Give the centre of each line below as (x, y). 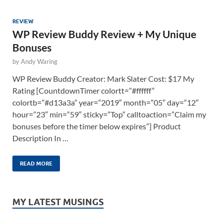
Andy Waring (39, 61)
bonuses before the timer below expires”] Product (97, 126)
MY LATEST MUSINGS (58, 202)
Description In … (40, 138)
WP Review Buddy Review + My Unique (104, 34)
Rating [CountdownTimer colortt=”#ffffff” (83, 90)
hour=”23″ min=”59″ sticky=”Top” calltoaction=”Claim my (109, 114)
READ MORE (36, 163)
